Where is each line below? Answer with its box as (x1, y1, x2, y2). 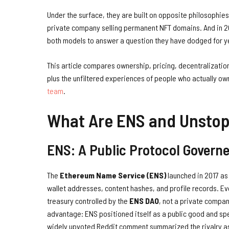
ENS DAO (129, 195, 159, 205)
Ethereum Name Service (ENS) (60, 170, 166, 180)
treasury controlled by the (47, 195, 129, 205)
